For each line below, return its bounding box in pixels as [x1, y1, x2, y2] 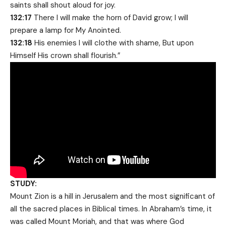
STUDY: [10, 179, 37, 189]
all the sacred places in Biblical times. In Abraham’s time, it [10, 204, 212, 214]
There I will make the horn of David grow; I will [32, 12, 188, 23]
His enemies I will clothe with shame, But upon [32, 37, 194, 48]
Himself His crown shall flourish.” [10, 50, 121, 61]
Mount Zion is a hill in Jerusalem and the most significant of [10, 191, 215, 202]
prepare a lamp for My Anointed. [10, 25, 121, 35]
